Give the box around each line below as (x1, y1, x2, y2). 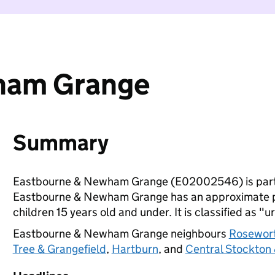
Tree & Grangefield (12, 242, 106, 256)
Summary (12, 129, 109, 157)
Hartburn (111, 242, 158, 256)
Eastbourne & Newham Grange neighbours (12, 227, 229, 241)
